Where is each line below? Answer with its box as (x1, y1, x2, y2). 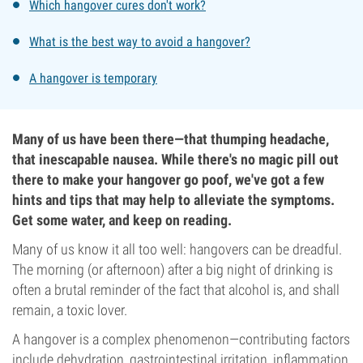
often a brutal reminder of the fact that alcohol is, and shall (12, 281, 340, 298)
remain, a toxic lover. (12, 301, 127, 318)
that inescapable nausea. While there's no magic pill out (12, 151, 339, 168)
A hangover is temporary (29, 70, 157, 86)
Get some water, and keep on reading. (12, 211, 232, 228)
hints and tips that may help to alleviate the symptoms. (12, 191, 335, 208)
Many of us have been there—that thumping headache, (12, 130, 329, 147)
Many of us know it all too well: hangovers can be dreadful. (12, 241, 342, 258)
